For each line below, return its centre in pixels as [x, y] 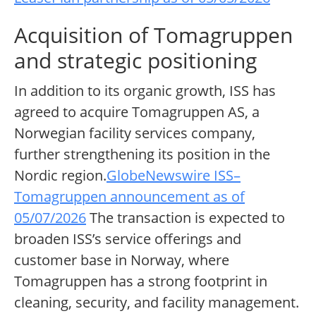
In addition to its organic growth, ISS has [145, 91]
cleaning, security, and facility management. [157, 303]
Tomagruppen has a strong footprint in [141, 281]
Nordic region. [60, 176]
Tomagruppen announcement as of [129, 197]
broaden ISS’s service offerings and [128, 239]
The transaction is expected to [186, 218]
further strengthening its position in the [142, 154]
